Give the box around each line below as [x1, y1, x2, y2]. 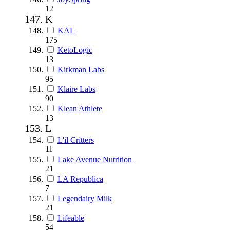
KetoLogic [57, 45, 92, 54]
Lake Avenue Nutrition [57, 155, 132, 164]
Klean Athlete [57, 104, 102, 113]
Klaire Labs [57, 84, 95, 93]
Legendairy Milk [57, 194, 112, 203]
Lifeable [57, 213, 84, 222]
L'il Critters [57, 135, 94, 144]
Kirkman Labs [57, 65, 104, 74]
